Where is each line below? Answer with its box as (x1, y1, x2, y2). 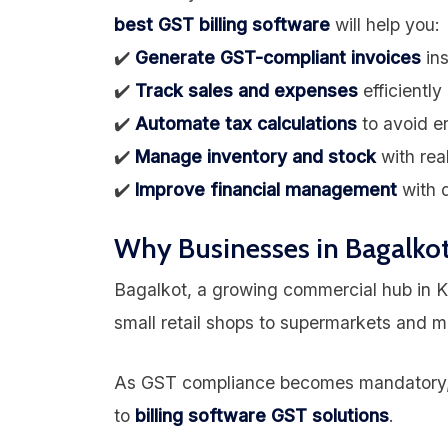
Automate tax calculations (135, 112, 357, 134)
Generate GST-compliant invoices (135, 46, 421, 68)
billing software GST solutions (135, 404, 389, 426)
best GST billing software (114, 13, 330, 35)
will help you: (330, 13, 440, 35)
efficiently (358, 79, 442, 101)
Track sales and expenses (135, 79, 358, 101)
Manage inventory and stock (135, 145, 376, 167)
